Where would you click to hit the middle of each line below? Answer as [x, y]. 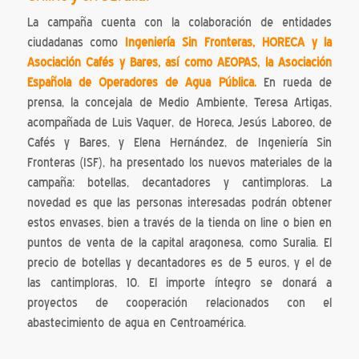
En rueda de [294, 83]
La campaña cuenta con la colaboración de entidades [179, 23]
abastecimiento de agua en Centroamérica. [136, 323]
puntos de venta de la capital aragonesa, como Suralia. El [179, 243]
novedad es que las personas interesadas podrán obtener [179, 203]
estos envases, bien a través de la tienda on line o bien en [179, 223]
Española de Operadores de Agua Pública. [141, 83]
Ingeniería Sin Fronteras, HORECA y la [229, 43]
